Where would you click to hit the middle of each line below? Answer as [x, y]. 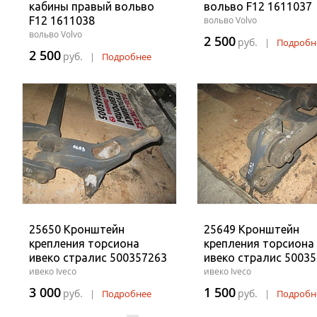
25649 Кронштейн [252, 229]
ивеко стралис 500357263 [98, 258]
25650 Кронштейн [77, 229]
